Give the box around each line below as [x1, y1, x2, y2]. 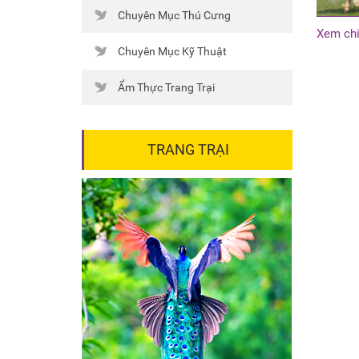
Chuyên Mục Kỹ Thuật [118, 45, 227, 58]
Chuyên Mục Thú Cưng [118, 9, 231, 22]
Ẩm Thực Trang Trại [118, 81, 215, 94]
